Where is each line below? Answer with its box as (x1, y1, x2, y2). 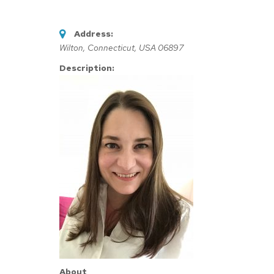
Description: (59, 62, 114, 73)
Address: (74, 28, 113, 39)
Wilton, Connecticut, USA (59, 42, 156, 53)
